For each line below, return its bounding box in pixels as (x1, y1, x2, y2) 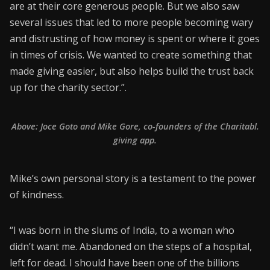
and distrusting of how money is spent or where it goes (10, 31, 260, 45)
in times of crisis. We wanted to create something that (10, 48, 252, 61)
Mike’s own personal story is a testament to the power (10, 172, 256, 186)
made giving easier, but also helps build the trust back (10, 64, 254, 78)
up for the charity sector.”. (10, 80, 127, 94)
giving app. (113, 134, 157, 146)
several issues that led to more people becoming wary (10, 15, 253, 29)
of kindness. (10, 188, 64, 202)
